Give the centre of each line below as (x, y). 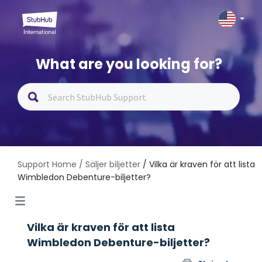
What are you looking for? (129, 64)
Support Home (47, 164)
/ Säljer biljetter (110, 164)
